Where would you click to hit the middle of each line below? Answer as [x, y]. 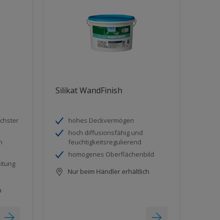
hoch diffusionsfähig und [105, 132]
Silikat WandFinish [89, 90]
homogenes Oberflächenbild [111, 154]
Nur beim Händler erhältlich [108, 171]
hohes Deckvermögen [101, 120]
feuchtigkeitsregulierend [105, 142]
